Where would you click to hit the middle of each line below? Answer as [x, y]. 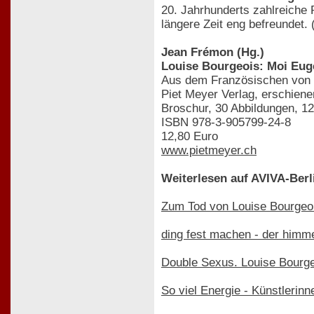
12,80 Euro [190, 136]
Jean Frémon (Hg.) [213, 52]
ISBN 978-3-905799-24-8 [226, 122]
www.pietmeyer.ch [209, 150]
